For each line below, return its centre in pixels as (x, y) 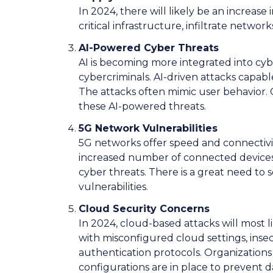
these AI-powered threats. (144, 106)
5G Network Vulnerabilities (149, 128)
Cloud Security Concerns (144, 208)
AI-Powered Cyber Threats (148, 48)
